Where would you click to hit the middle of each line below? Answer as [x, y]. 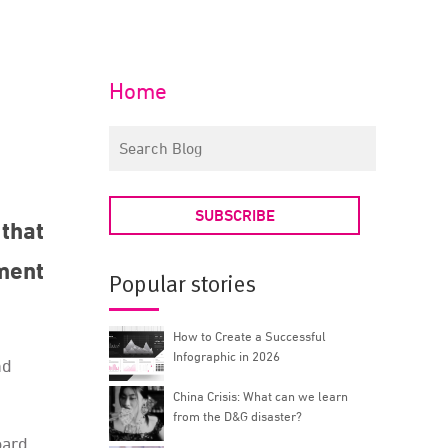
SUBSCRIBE [234, 215]
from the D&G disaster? [238, 416]
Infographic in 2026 [227, 356]
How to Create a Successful [250, 336]
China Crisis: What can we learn [261, 396]
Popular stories [183, 284]
